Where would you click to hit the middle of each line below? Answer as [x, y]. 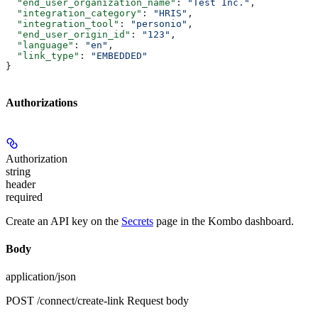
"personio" [159, 24]
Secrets [137, 221]
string [18, 171]
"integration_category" [74, 13]
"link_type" [43, 56]
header [21, 184]
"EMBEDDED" [119, 56]
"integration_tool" [62, 24]
